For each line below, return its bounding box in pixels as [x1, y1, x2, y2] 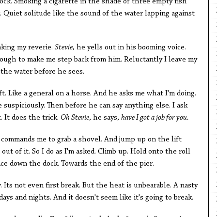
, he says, [89, 114, 121, 122]
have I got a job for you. [121, 114, 189, 122]
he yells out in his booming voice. [74, 44, 186, 52]
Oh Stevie [60, 114, 89, 122]
